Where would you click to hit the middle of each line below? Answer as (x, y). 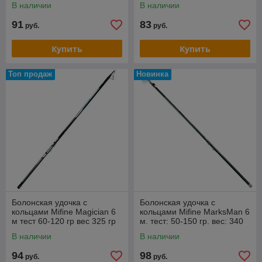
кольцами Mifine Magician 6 (64, 212)
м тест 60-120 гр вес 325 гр (64, 221)
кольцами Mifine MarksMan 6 (195, 212)
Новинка (152, 74)
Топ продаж (30, 74)
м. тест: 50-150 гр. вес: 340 (192, 221)
